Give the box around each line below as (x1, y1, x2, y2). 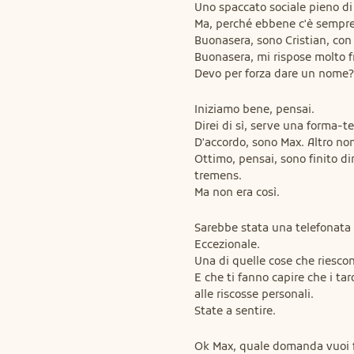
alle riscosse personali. (194, 287, 314, 302)
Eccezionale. (194, 237, 260, 252)
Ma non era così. (194, 185, 280, 200)
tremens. (194, 168, 242, 183)
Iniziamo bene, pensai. (194, 102, 314, 117)
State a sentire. (194, 303, 276, 318)
